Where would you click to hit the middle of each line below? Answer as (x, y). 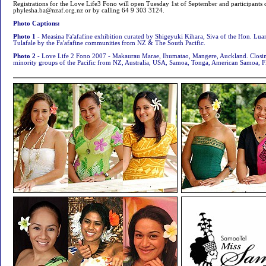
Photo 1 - (27, 37)
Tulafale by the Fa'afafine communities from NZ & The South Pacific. (109, 43)
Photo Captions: (37, 23)
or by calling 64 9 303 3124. (124, 10)
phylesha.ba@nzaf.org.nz (48, 10)
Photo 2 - (27, 56)
